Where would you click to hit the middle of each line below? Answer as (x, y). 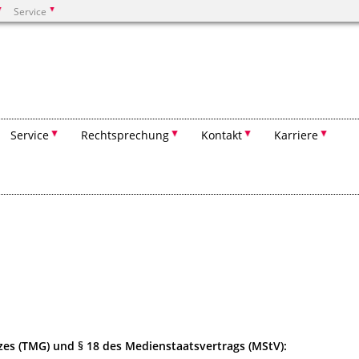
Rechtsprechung (125, 135)
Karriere (296, 135)
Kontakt (222, 135)
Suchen (68, 57)
